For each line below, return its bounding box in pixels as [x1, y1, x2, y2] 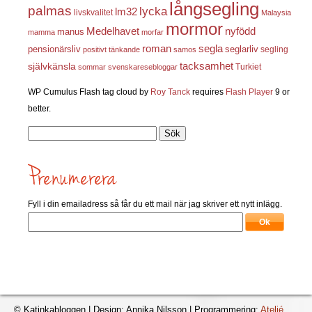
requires [190, 86, 226, 97]
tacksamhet [180, 60, 233, 72]
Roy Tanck [150, 86, 190, 97]
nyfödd [225, 24, 256, 37]
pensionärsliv [28, 43, 81, 54]
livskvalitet [74, 7, 113, 17]
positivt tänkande [83, 45, 140, 54]
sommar [78, 62, 106, 71]
